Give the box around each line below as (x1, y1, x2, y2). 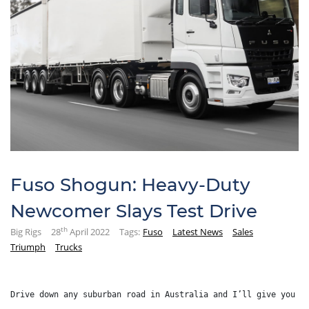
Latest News (172, 226, 223, 238)
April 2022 (68, 226, 110, 238)
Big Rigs (10, 226, 41, 238)
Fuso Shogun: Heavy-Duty (10, 174, 250, 196)
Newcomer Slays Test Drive (10, 200, 257, 222)
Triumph (10, 241, 46, 253)
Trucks (55, 241, 82, 253)
